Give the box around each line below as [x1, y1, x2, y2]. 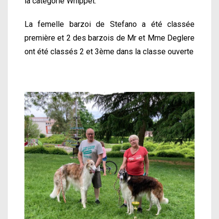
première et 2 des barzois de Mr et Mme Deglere [24, 33, 195, 43]
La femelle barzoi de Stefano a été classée [24, 19, 195, 29]
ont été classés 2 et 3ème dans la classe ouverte [24, 46, 194, 56]
